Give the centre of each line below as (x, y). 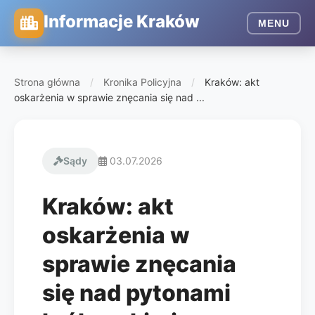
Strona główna (47, 82)
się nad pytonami (136, 293)
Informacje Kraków (122, 21)
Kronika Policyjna (142, 82)
